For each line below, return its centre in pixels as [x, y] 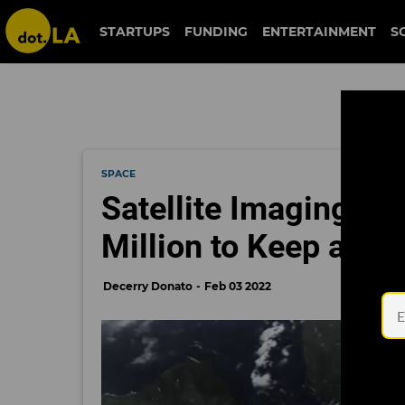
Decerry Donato [148, 286]
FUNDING [217, 32]
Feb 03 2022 [238, 286]
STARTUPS [135, 32]
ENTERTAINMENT [320, 32]
